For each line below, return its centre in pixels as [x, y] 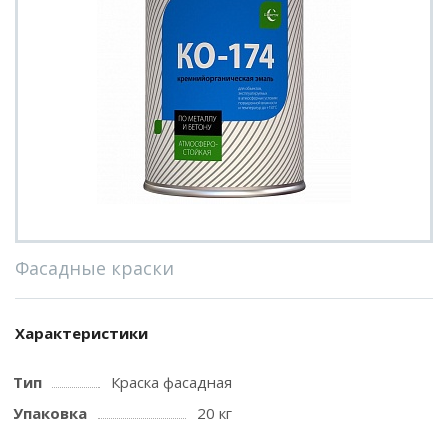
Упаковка [50, 413]
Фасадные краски [94, 268]
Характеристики [81, 333]
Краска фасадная [171, 382]
